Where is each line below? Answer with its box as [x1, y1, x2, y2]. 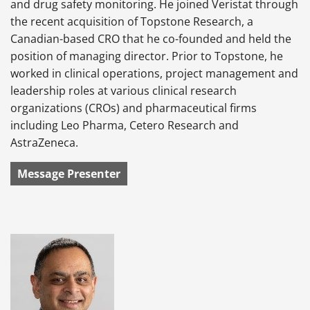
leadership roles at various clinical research [10, 82, 237, 98]
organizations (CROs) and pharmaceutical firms [10, 100, 257, 116]
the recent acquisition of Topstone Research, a [10, 13, 253, 29]
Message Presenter [17, 165, 120, 181]
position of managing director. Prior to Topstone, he [10, 48, 283, 64]
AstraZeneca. [10, 134, 78, 150]
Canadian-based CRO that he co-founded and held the [10, 30, 291, 46]
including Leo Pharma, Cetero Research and [10, 117, 239, 133]
